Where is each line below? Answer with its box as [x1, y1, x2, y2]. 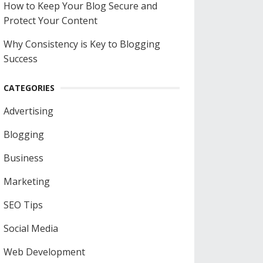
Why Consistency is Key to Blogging [4, 38, 160, 51]
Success [4, 52, 38, 66]
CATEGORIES [4, 82, 55, 94]
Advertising [4, 104, 53, 118]
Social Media [4, 222, 58, 235]
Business [4, 151, 43, 165]
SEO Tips [4, 198, 43, 212]
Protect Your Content [4, 14, 97, 28]
